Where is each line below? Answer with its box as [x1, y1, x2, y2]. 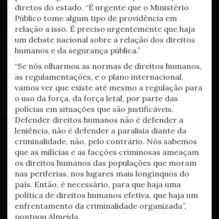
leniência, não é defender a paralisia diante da [15, 126, 186, 135]
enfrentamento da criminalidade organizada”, [15, 201, 186, 211]
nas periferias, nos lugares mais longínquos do [15, 169, 189, 178]
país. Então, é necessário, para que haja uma [15, 179, 181, 189]
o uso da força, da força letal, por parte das [15, 93, 178, 103]
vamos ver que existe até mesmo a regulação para [15, 83, 202, 92]
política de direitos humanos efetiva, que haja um [15, 190, 198, 200]
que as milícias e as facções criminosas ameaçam [15, 147, 199, 157]
